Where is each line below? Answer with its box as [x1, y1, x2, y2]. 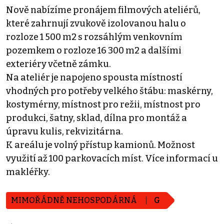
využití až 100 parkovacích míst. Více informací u [6, 153, 218, 164]
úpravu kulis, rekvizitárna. [6, 126, 123, 137]
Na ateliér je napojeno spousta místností [6, 72, 182, 83]
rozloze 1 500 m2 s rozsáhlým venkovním [6, 31, 182, 43]
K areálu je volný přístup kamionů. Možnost [6, 139, 195, 151]
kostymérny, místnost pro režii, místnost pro [6, 99, 200, 110]
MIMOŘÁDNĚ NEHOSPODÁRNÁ [11, 195, 138, 205]
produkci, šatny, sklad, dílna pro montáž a [6, 112, 187, 124]
